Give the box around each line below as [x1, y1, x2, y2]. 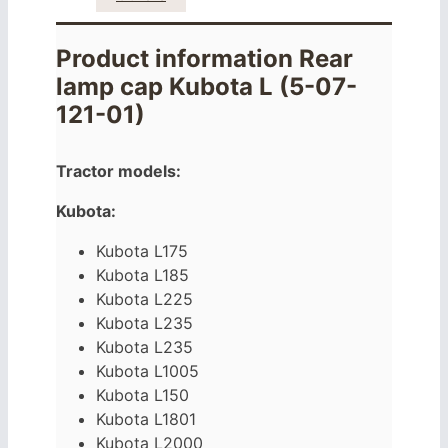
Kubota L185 [96, 265, 189, 286]
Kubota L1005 [96, 361, 199, 382]
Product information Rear [56, 44, 353, 74]
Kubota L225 [96, 289, 193, 310]
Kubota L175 [96, 241, 188, 262]
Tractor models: [56, 161, 181, 182]
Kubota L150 [96, 385, 189, 406]
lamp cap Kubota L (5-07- [56, 72, 357, 102]
